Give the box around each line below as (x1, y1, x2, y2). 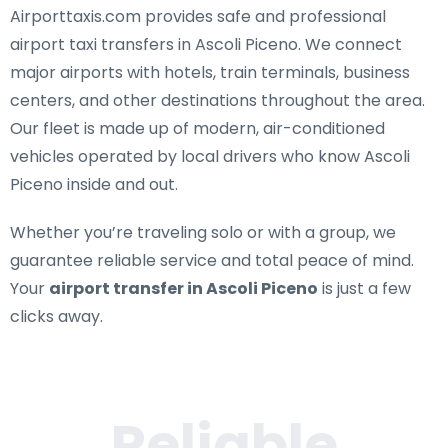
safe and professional (217, 5, 386, 28)
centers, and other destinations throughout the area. (10, 89, 425, 112)
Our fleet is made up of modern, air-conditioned (10, 117, 385, 140)
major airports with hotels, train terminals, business (10, 61, 410, 84)
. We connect (298, 33, 402, 56)
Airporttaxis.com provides (10, 5, 217, 28)
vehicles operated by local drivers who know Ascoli (10, 145, 410, 168)
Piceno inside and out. (10, 173, 178, 196)
